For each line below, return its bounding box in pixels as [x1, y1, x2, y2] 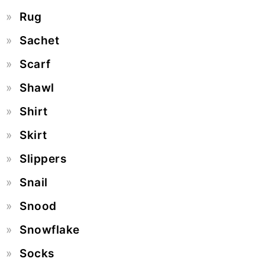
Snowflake [20, 223, 80, 237]
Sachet [20, 34, 59, 48]
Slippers [20, 152, 66, 166]
